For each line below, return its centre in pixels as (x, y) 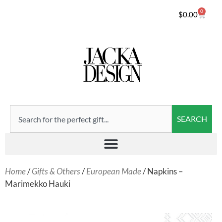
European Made (114, 171)
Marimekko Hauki (38, 184)
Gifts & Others (56, 171)
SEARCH (192, 119)
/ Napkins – (162, 171)
